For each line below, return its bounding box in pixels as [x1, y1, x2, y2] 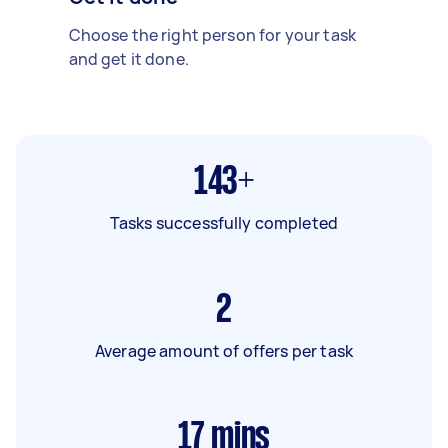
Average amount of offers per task [95, 340, 353, 362]
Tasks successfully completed [109, 212, 339, 234]
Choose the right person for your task [68, 24, 357, 46]
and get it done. [68, 48, 189, 70]
